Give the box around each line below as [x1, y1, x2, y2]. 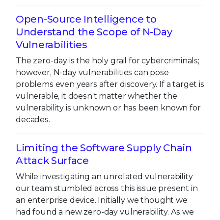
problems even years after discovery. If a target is [16, 79, 204, 89]
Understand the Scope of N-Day [16, 26, 172, 38]
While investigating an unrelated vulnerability [16, 171, 193, 181]
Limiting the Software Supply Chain [16, 141, 192, 154]
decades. [16, 114, 50, 124]
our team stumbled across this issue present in [16, 183, 198, 193]
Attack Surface [16, 154, 89, 166]
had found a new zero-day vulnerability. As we [16, 207, 194, 217]
